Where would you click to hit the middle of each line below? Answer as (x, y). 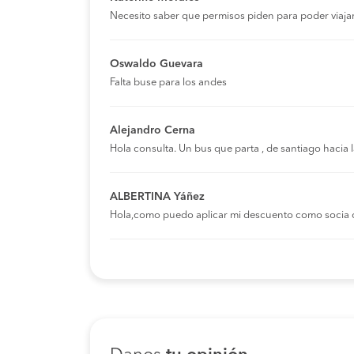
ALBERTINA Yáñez (157, 196)
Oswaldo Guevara (156, 64)
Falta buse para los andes (168, 82)
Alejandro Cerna (153, 130)
